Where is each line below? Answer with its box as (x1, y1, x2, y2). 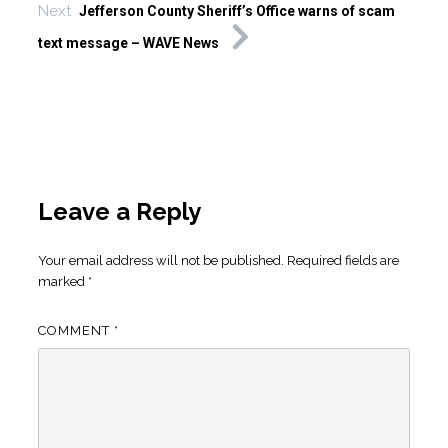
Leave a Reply (37, 197, 201, 227)
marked (37, 274, 88, 290)
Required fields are (286, 253, 399, 269)
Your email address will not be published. (37, 253, 284, 269)
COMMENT (37, 323, 114, 339)
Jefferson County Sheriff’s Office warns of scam (78, 3, 395, 20)
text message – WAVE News (37, 35, 219, 52)
